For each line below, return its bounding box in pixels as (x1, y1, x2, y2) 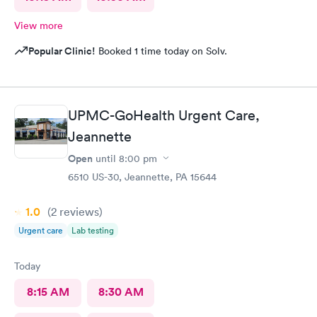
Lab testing (71, 224, 114, 236)
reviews (57, 204, 99, 219)
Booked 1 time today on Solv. (96, 45, 227, 57)
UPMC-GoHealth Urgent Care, (68, 106, 260, 124)
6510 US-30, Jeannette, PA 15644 (68, 170, 217, 183)
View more (14, 19, 63, 32)
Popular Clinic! (28, 44, 96, 58)
